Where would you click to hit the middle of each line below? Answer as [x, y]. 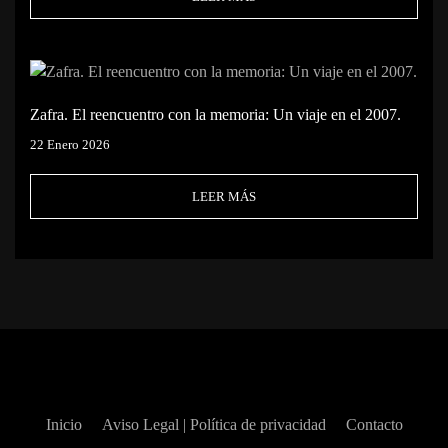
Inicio [63, 425]
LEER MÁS [224, 197]
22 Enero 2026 [70, 145]
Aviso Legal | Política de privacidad [213, 425]
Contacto [374, 425]
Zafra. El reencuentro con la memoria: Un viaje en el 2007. [215, 115]
